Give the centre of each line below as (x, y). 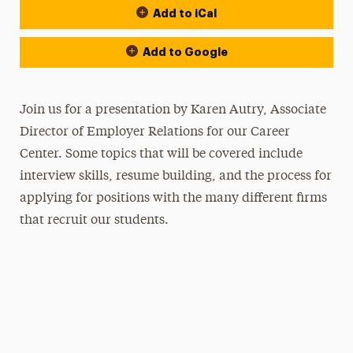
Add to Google (185, 52)
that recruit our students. (95, 221)
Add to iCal (185, 13)
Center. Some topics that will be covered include (162, 154)
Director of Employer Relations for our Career (155, 132)
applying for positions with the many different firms (174, 199)
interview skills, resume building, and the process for (176, 176)
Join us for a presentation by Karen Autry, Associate (173, 110)
